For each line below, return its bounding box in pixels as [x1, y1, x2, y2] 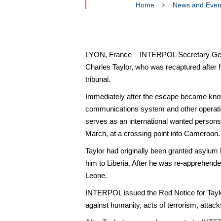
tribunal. [85, 75, 110, 83]
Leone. [85, 171, 107, 180]
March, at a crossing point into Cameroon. [85, 129, 220, 138]
